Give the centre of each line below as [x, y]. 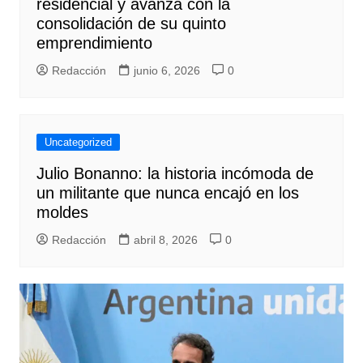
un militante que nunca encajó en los [167, 193]
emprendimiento [94, 43]
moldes [62, 213]
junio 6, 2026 [167, 71]
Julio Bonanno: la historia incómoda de [175, 174]
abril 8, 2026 [165, 240]
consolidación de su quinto [131, 24]
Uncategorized [78, 143]
